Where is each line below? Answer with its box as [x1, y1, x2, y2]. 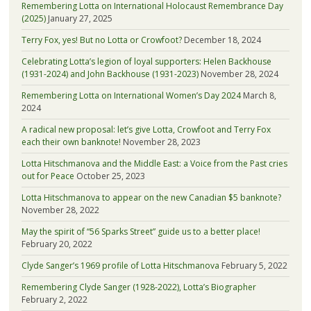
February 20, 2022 [21, 238, 92, 251]
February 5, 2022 [221, 260, 287, 272]
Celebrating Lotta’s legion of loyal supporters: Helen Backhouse [21, 56, 271, 68]
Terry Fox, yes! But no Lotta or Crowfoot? [21, 34, 182, 47]
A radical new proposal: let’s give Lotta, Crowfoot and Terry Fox [21, 124, 271, 136]
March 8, [242, 90, 276, 102]
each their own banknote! [21, 136, 121, 149]
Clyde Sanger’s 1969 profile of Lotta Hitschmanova [21, 260, 219, 272]
